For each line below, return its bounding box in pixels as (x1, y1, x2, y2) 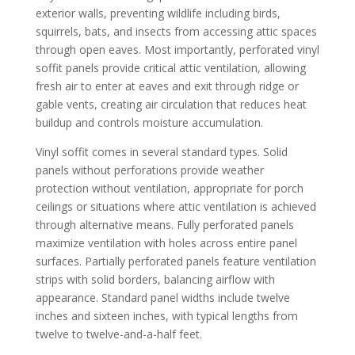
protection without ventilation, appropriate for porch (35, 180, 303, 196)
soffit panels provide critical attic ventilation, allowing (35, 59, 306, 75)
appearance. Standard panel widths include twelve (35, 289, 290, 305)
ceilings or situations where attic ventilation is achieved (35, 198, 316, 214)
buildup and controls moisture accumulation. (35, 114, 263, 130)
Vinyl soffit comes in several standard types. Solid (35, 143, 288, 159)
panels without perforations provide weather (35, 162, 264, 177)
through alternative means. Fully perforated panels (35, 216, 294, 232)
